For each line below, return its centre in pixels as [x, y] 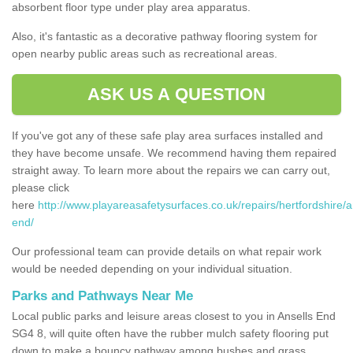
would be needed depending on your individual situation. [152, 268]
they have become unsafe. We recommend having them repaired [174, 152]
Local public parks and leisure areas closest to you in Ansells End [174, 316]
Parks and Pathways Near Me [102, 295]
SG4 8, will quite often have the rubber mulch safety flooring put [170, 333]
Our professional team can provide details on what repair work [167, 251]
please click [41, 187]
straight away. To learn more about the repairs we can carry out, [171, 170]
